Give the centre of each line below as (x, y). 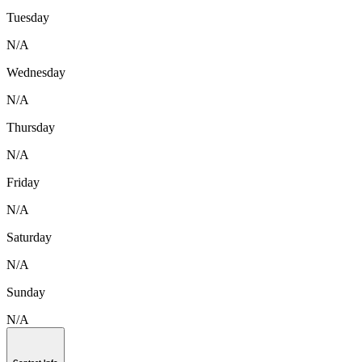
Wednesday (36, 73)
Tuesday (28, 18)
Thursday (31, 128)
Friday (23, 183)
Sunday (26, 293)
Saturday (29, 238)
